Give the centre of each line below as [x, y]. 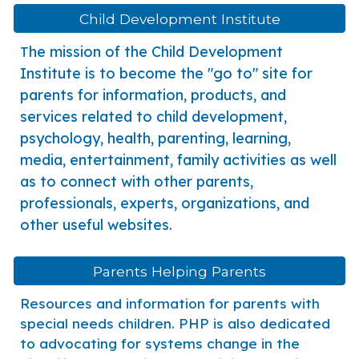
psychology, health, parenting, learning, [156, 138]
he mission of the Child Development [156, 52]
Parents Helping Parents [179, 271]
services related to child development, [154, 117]
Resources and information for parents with [170, 303]
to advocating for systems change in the [160, 343]
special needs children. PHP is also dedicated [175, 323]
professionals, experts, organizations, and [165, 203]
